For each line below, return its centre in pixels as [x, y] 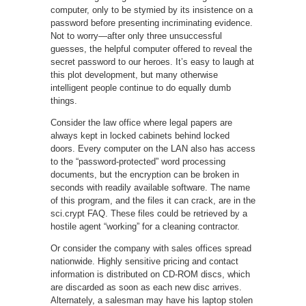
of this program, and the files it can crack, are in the [153, 200]
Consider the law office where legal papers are [141, 122]
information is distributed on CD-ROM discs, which [150, 274]
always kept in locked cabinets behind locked [140, 135]
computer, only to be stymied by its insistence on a [152, 10]
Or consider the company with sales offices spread [151, 248]
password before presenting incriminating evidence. [152, 23]
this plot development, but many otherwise [134, 74]
